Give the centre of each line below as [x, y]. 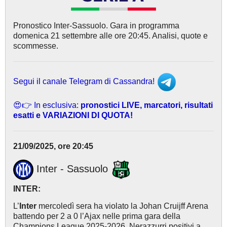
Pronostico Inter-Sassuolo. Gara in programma [96, 25]
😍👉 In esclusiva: [46, 105]
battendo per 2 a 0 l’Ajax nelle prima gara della [97, 216]
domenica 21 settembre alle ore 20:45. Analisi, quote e [110, 35]
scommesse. [36, 46]
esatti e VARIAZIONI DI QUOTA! [73, 115]
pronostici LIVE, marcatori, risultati [146, 105]
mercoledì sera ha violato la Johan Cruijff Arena [122, 206]
